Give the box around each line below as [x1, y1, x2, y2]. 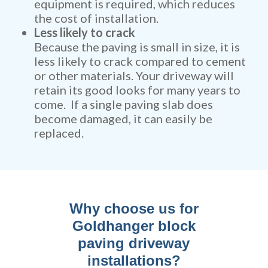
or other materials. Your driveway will [33, 68, 234, 83]
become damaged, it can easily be [33, 111, 212, 126]
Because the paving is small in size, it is [33, 39, 240, 54]
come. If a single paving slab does [33, 97, 213, 111]
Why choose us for [69, 200, 199, 217]
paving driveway [78, 235, 190, 251]
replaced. [33, 126, 84, 140]
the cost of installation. [33, 11, 159, 25]
